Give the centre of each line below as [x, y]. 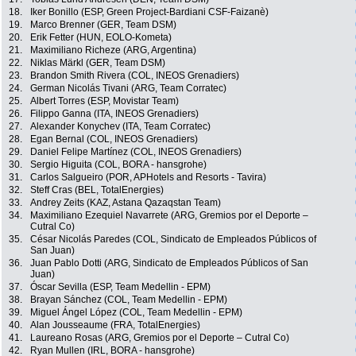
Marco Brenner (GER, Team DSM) [103, 25]
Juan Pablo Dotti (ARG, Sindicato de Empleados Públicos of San [169, 263]
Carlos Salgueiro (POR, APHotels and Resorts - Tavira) [148, 178]
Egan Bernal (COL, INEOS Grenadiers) [114, 139]
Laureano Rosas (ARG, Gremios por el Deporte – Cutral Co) [160, 338]
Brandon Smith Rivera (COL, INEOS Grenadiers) [135, 76]
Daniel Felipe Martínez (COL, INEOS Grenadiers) [136, 152]
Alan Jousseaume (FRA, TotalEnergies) [115, 325]
